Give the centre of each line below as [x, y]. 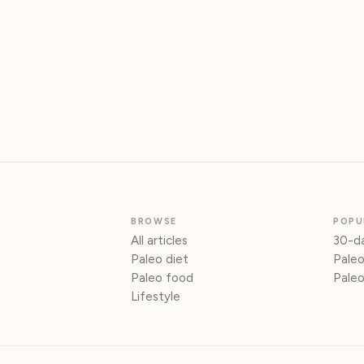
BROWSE [154, 222]
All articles [160, 241]
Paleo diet [160, 260]
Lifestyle [156, 297]
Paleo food [162, 278]
